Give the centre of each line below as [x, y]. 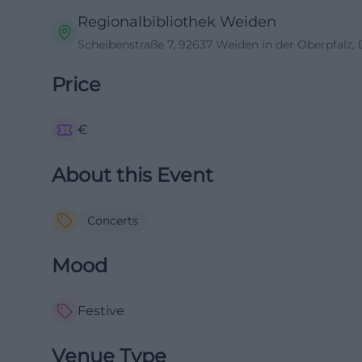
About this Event [133, 175]
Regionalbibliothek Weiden [177, 22]
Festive [101, 311]
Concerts [113, 221]
